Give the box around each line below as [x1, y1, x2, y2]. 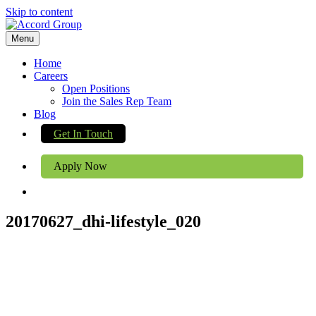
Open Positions [62, 83, 130, 95]
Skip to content [6, 6, 73, 18]
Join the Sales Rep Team [62, 95, 171, 107]
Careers [34, 70, 68, 82]
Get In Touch [54, 128, 113, 140]
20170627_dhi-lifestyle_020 [6, 212, 201, 231]
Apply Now [54, 160, 107, 172]
